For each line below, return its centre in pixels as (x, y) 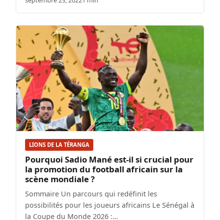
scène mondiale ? (60, 179)
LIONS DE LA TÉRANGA (59, 145)
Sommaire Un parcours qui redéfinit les (91, 193)
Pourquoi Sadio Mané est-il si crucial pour (109, 159)
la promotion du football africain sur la (104, 169)
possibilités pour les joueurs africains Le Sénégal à (110, 205)
